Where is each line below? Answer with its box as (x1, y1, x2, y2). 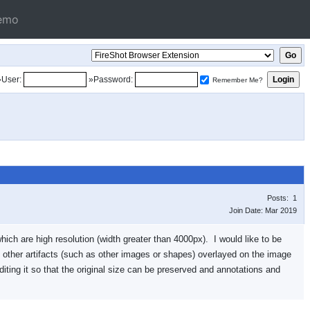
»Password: (89, 75, 133, 84)
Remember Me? (212, 76, 263, 84)
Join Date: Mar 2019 (229, 206, 297, 215)
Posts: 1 (267, 194, 297, 202)
